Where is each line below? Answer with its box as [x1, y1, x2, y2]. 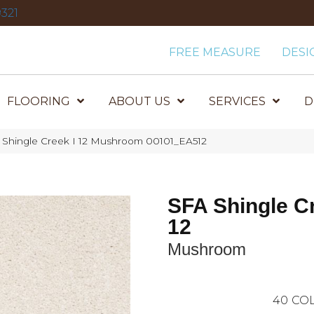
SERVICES [209, 95, 266, 108]
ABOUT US [109, 95, 171, 108]
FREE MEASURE [169, 46, 261, 59]
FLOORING [7, 95, 71, 108]
